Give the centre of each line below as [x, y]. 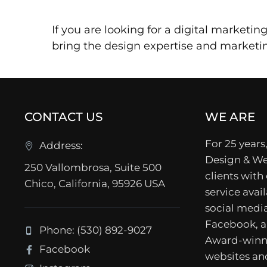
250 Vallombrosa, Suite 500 [93, 168]
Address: [61, 146]
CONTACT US [63, 117]
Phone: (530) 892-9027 [96, 230]
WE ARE [230, 117]
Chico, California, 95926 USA [95, 184]
